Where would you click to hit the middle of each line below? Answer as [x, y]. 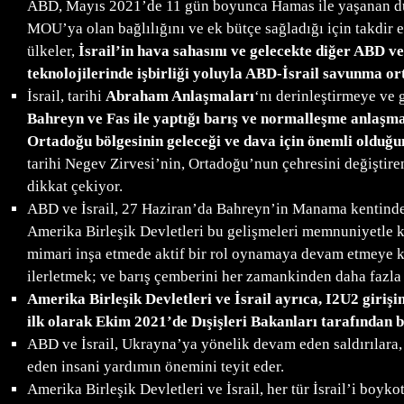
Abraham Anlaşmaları [179, 96]
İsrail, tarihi [66, 96]
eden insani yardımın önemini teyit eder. [155, 367]
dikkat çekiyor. [74, 187]
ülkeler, [52, 51]
